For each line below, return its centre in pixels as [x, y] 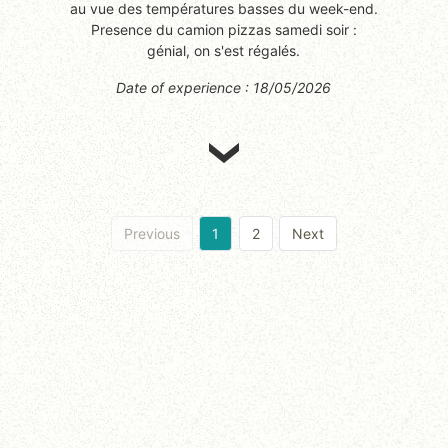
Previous [151, 233]
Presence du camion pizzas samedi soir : [223, 29]
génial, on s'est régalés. [224, 50]
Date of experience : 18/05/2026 [224, 87]
